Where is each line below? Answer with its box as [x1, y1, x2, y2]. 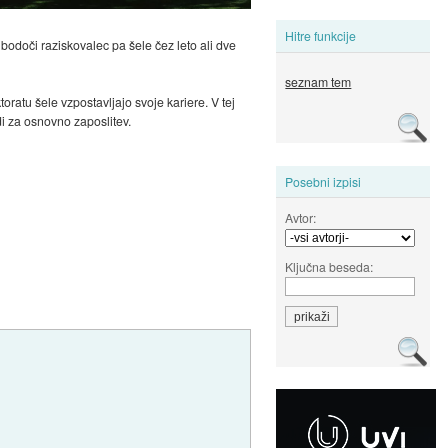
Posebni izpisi [285, 172, 362, 190]
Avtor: [285, 208, 317, 226]
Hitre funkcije [285, 27, 357, 45]
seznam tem [285, 73, 352, 91]
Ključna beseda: [285, 257, 374, 275]
